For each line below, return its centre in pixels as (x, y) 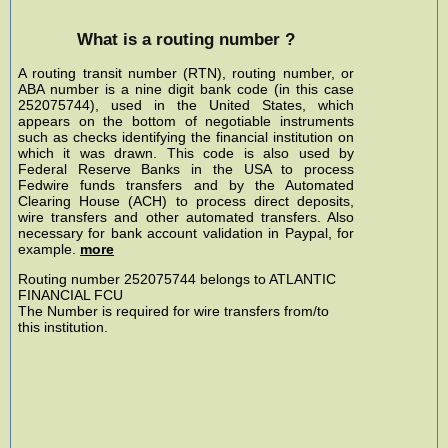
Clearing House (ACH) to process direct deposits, (186, 200)
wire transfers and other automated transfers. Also (186, 216)
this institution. (63, 327)
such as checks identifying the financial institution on (186, 136)
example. (49, 248)
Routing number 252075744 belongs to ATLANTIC (177, 279)
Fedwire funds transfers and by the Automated (186, 184)
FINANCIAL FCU (70, 295)
